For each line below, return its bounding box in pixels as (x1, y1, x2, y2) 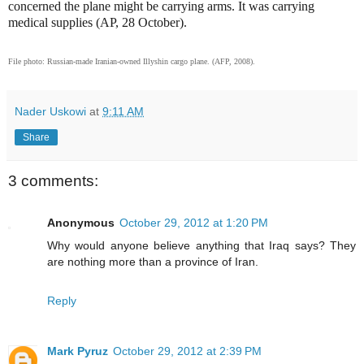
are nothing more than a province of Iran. (47, 255, 258, 269)
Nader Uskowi (15, 104, 86, 118)
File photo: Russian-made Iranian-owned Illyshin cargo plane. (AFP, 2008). (8, 57, 255, 67)
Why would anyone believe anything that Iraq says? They (47, 239, 356, 253)
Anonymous (47, 216, 115, 230)
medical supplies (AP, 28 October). (8, 15, 190, 29)
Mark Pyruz (47, 344, 108, 358)
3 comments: (8, 171, 98, 189)
